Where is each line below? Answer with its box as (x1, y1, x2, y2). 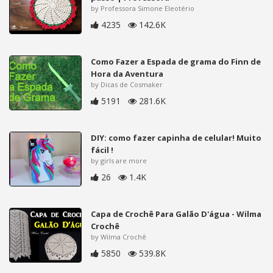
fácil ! (91, 144, 114, 155)
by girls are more (91, 156, 147, 165)
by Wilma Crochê (91, 232, 147, 241)
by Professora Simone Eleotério (91, 4, 195, 13)
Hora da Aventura (91, 68, 164, 79)
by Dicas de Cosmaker (91, 80, 163, 89)
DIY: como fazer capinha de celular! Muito (91, 132, 262, 143)
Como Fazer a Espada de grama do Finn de (91, 56, 261, 67)
